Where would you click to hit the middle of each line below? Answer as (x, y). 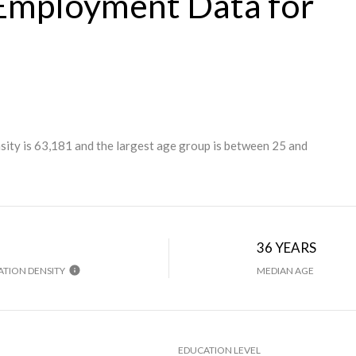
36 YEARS (287, 247)
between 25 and (266, 145)
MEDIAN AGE (286, 270)
